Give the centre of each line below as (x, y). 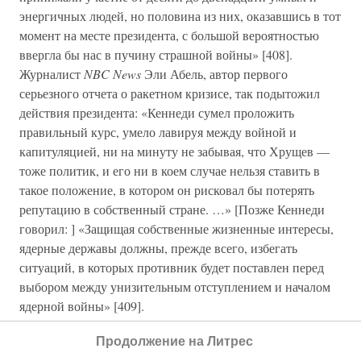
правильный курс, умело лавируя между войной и (158, 132)
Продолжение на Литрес (174, 341)
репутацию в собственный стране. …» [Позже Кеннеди (172, 209)
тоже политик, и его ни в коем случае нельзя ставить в (170, 170)
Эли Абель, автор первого (214, 74)
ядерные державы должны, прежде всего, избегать (158, 248)
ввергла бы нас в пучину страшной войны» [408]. (156, 54)
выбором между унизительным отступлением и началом (175, 286)
